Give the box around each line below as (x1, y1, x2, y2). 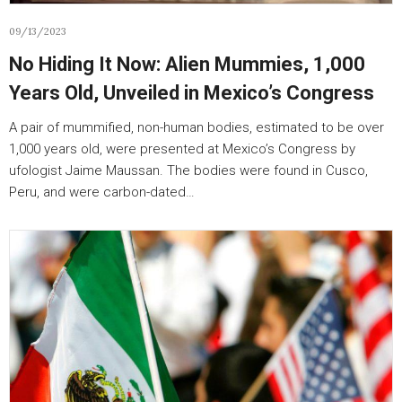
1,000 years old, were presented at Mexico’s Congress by (9, 141, 355, 157)
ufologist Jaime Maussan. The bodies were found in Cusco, (9, 162, 368, 179)
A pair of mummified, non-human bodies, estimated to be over (9, 119, 384, 135)
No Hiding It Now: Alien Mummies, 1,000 (9, 53, 365, 75)
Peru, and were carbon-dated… (9, 184, 195, 200)
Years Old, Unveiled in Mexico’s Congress (9, 82, 374, 104)
